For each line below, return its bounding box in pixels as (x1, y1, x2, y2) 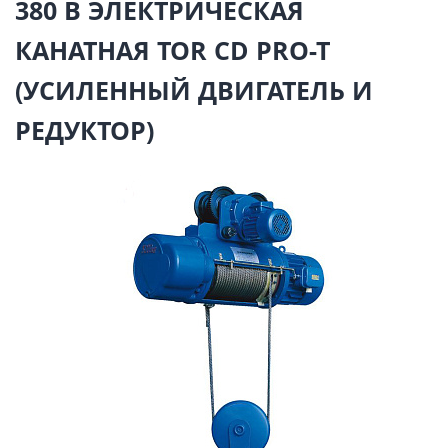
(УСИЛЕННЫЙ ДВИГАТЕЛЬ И (15, 73, 373, 107)
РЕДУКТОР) (15, 113, 154, 147)
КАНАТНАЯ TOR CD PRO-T (15, 33, 330, 67)
